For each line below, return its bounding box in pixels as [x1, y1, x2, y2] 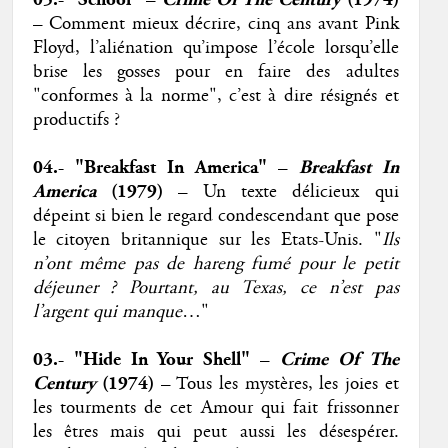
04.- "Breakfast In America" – [32, 156, 299, 180]
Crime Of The [280, 348, 399, 372]
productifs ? [32, 108, 120, 133]
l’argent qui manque [32, 300, 182, 325]
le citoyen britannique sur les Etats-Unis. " [32, 228, 382, 253]
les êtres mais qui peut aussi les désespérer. [32, 420, 399, 445]
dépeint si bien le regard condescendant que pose [32, 204, 399, 229]
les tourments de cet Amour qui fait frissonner [32, 396, 399, 421]
